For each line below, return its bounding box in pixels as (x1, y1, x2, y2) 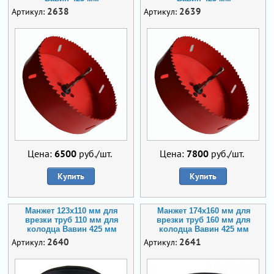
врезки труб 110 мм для (24, 215, 119, 225)
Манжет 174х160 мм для (157, 206, 251, 216)
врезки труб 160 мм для (157, 215, 251, 225)
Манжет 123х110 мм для (25, 206, 118, 216)
